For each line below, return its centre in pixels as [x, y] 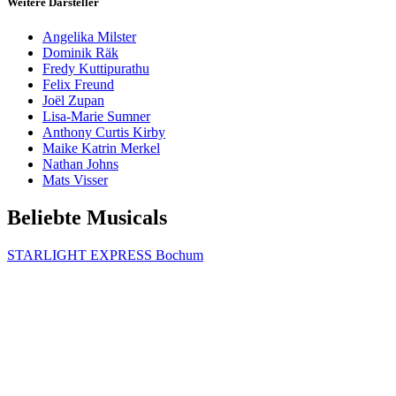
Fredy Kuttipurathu [96, 69]
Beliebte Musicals [87, 218]
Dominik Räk [80, 53]
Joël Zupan [73, 101]
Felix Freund [78, 85]
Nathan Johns [80, 164]
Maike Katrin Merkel [101, 148]
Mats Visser [75, 180]
